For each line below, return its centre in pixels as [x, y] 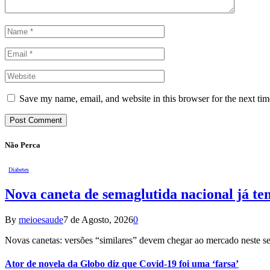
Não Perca [23, 145]
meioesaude [41, 219]
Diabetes [19, 169]
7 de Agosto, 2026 [98, 219]
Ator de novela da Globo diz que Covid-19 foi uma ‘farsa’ [122, 263]
